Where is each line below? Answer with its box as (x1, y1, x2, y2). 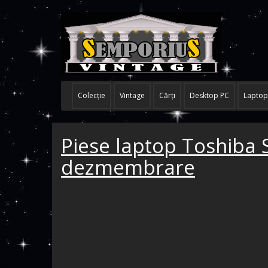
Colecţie (78, 90, 105, 100)
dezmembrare (61, 154, 195, 181)
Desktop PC (190, 90, 229, 100)
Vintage (120, 90, 145, 100)
